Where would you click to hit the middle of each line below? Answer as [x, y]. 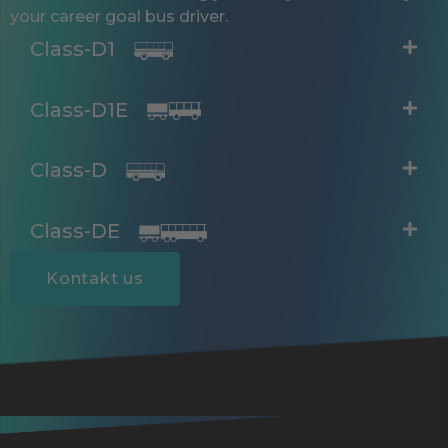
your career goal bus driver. [119, 16]
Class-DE [77, 231]
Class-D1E [81, 109]
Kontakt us [95, 278]
